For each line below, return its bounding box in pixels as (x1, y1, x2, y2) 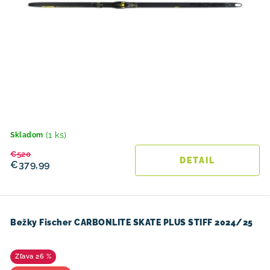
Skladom (10, 131, 43, 139)
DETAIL (180, 155, 215, 165)
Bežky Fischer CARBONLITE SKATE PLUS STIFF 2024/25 (10, 218, 253, 227)
